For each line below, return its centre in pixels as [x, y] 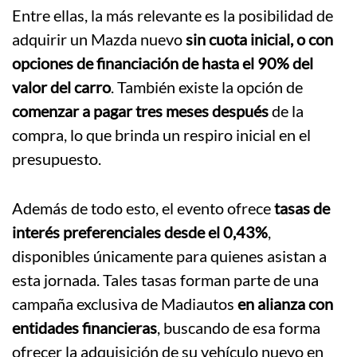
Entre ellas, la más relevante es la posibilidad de [173, 16]
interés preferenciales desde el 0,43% [140, 232]
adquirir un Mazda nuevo [99, 39]
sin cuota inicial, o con [259, 39]
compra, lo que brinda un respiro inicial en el [161, 135]
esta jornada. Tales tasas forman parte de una [165, 280]
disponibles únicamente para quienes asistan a [169, 256]
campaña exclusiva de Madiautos [125, 304]
